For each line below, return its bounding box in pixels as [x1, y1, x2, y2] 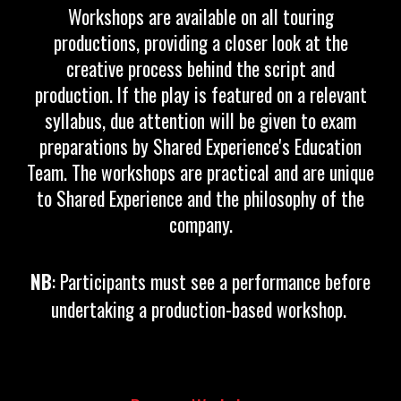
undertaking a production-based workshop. [50, 295, 346, 323]
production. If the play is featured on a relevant [34, 81, 367, 108]
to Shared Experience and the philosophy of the [37, 184, 364, 212]
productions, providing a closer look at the [53, 29, 348, 56]
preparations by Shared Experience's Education [39, 132, 362, 160]
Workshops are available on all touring [67, 3, 334, 30]
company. [168, 210, 233, 238]
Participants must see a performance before [55, 268, 371, 295]
